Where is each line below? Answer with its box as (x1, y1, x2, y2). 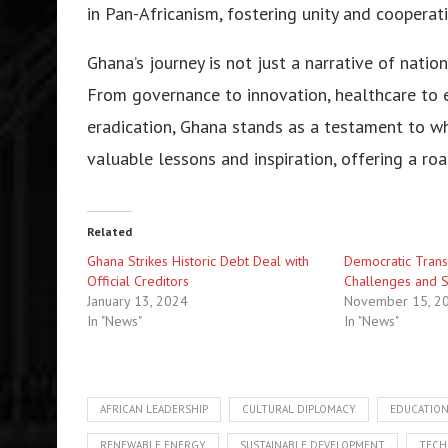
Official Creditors (87, 271, 189, 290)
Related (87, 223, 132, 239)
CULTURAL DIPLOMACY (242, 401, 356, 416)
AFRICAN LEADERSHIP (100, 401, 208, 416)
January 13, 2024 (87, 291, 188, 310)
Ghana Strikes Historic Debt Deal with (87, 251, 309, 270)
